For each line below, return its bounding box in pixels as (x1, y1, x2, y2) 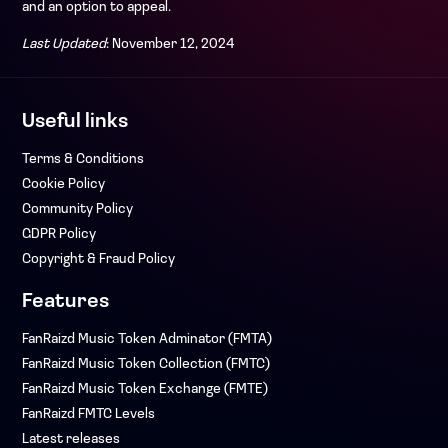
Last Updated (22, 37, 106, 52)
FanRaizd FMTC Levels (22, 407, 155, 422)
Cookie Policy (22, 177, 105, 192)
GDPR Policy (22, 227, 96, 242)
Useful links (22, 112, 128, 132)
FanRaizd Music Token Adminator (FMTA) (22, 332, 272, 347)
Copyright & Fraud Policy (22, 252, 175, 267)
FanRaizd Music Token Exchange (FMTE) (22, 382, 268, 397)
